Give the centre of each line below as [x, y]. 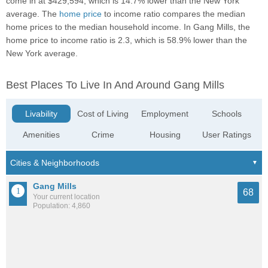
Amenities [42, 135]
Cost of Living [103, 114]
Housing [165, 135]
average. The [33, 14]
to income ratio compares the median [173, 14]
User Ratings [226, 135]
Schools [226, 114]
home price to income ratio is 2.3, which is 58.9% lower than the [127, 40]
